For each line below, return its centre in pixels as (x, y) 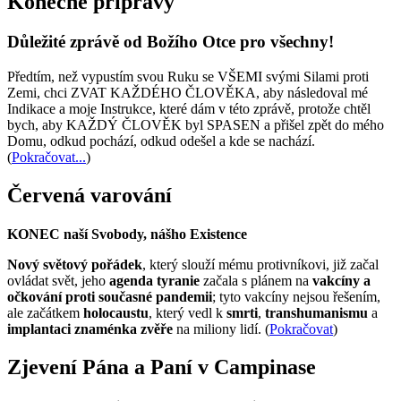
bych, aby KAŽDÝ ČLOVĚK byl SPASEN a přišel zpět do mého (196, 125)
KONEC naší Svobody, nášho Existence (127, 235)
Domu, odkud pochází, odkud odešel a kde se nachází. (161, 141)
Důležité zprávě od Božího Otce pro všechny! (171, 42)
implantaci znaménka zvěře (90, 329)
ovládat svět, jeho (58, 281)
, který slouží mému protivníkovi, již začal (260, 265)
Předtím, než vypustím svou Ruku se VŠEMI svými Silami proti (188, 77)
